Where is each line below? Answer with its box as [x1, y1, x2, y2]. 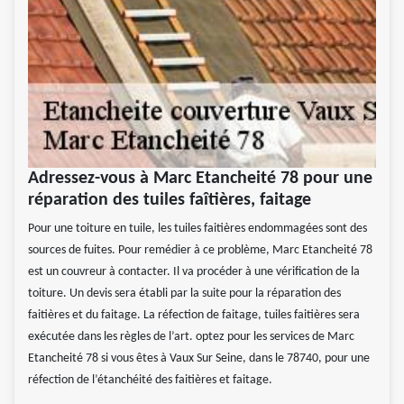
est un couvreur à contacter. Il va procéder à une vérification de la [28, 265, 360, 280]
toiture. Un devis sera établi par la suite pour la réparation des [28, 287, 341, 301]
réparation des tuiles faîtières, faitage [28, 191, 311, 210]
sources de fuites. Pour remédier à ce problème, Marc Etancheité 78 [28, 243, 372, 258]
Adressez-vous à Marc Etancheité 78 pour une [28, 170, 372, 188]
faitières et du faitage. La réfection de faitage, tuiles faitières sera [28, 308, 360, 323]
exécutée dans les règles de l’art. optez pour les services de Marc [28, 330, 354, 344]
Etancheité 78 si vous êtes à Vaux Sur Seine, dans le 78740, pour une [28, 352, 370, 366]
